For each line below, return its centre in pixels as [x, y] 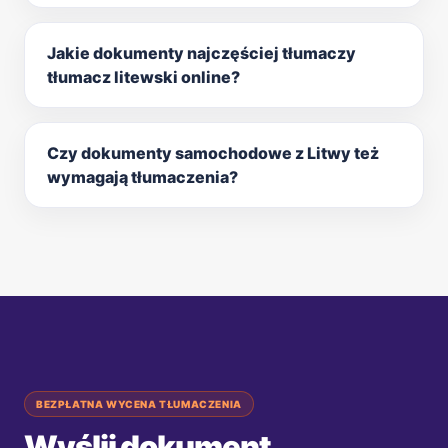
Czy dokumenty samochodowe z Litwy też [213, 152]
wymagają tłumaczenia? [142, 176]
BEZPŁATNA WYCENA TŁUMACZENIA [139, 403]
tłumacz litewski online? [143, 76]
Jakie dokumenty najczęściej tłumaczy [201, 52]
